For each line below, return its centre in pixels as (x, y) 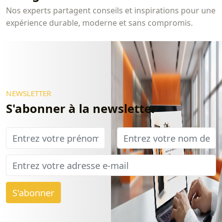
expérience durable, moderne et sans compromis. (99, 23)
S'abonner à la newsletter (81, 109)
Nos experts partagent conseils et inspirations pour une (111, 11)
